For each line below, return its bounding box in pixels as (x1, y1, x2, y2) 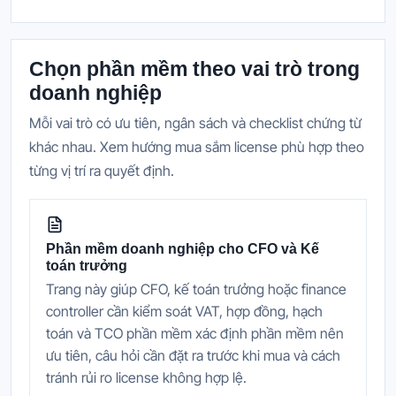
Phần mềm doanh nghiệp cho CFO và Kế (46, 241, 319, 257)
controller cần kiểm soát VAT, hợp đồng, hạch (46, 301, 323, 320)
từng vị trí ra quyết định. (29, 162, 174, 180)
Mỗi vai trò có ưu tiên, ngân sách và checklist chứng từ (29, 114, 362, 133)
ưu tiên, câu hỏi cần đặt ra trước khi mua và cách (46, 346, 340, 364)
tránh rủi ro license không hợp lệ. (46, 368, 247, 386)
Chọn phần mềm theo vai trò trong (29, 57, 360, 81)
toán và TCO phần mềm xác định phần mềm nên (46, 324, 344, 342)
